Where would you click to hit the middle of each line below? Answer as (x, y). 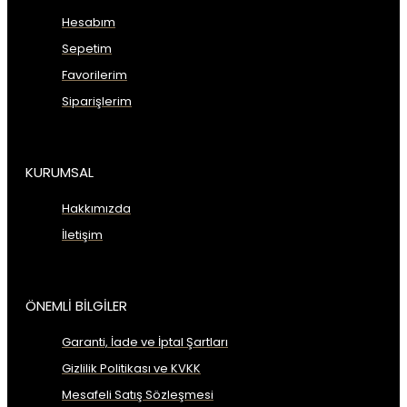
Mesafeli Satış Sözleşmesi (138, 394)
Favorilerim (94, 74)
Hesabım (89, 22)
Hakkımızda (96, 208)
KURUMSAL (60, 172)
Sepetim (87, 48)
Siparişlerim (97, 101)
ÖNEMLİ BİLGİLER (76, 305)
